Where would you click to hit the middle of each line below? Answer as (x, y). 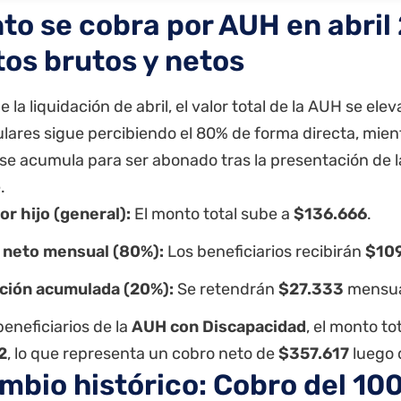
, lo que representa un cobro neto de (143, 353)
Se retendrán (226, 289)
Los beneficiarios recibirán (264, 251)
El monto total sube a (212, 213)
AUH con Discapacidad (219, 326)
